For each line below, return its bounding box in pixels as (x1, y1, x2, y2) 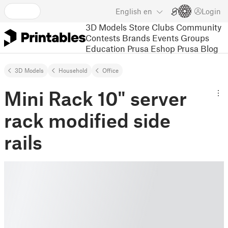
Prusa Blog (177, 43, 218, 53)
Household (59, 67, 88, 74)
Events (152, 32, 179, 43)
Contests (85, 32, 120, 43)
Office (102, 67, 119, 74)
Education (85, 43, 125, 53)
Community (176, 21, 221, 32)
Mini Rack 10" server (4, 87, 187, 110)
